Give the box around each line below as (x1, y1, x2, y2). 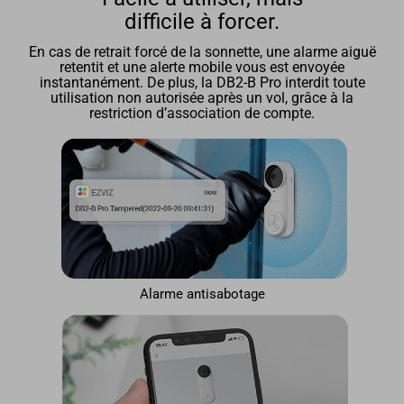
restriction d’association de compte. (89, 106, 315, 123)
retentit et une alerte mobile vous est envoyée (60, 60, 344, 77)
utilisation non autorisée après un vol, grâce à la (50, 90, 353, 107)
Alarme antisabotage (139, 286, 265, 303)
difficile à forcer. (124, 8, 280, 34)
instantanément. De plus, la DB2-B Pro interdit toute (39, 75, 365, 92)
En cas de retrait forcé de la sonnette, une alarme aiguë (28, 44, 376, 61)
